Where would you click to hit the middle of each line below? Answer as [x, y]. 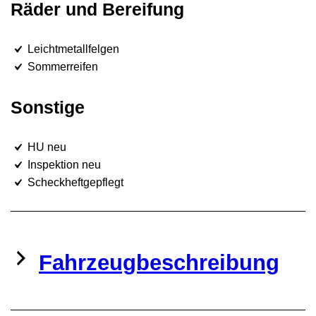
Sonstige [48, 107]
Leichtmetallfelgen [72, 49]
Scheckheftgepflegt [74, 182]
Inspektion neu [63, 164]
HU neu [45, 147]
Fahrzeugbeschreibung [159, 262]
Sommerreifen [61, 66]
